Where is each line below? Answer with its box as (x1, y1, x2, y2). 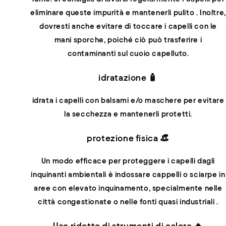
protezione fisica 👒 (87, 133, 169, 143)
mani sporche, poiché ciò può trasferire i (54, 35, 202, 44)
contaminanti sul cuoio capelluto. (67, 49, 189, 58)
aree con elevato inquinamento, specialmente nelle (34, 184, 222, 193)
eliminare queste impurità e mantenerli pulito (30, 8, 196, 17)
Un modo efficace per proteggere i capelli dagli (41, 157, 215, 165)
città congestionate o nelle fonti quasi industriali (38, 198, 217, 206)
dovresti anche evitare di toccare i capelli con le (39, 22, 217, 30)
